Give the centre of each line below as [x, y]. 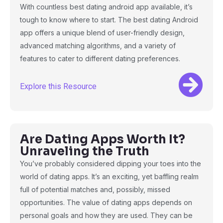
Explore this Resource [58, 86]
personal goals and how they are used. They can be [106, 215]
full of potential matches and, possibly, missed [95, 189]
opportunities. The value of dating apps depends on [106, 202]
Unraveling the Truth [85, 151]
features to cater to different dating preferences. [100, 58]
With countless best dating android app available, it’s [106, 7]
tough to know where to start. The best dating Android [109, 20]
